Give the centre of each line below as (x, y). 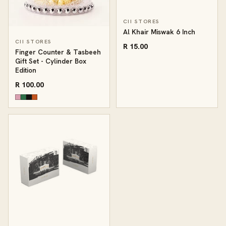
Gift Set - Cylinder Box (51, 61)
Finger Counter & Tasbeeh (58, 52)
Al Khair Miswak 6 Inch (159, 32)
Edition (26, 70)
